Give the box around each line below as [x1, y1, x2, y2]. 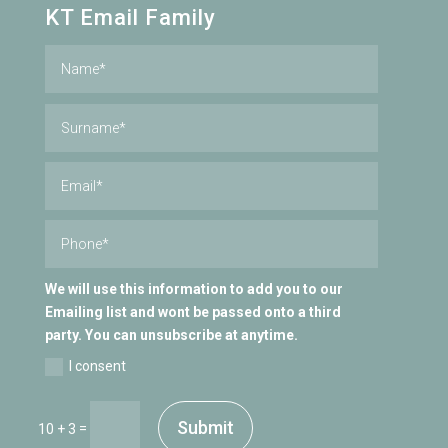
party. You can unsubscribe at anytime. [45, 327, 299, 344]
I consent [69, 357, 127, 374]
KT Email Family [44, 5, 216, 31]
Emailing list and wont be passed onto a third [45, 304, 342, 321]
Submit [176, 416, 234, 438]
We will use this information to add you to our [45, 281, 344, 298]
